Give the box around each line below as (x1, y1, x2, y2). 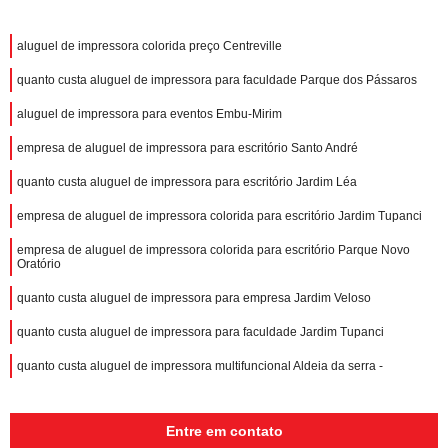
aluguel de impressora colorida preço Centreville (17, 38, 282, 53)
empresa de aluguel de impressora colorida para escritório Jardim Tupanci (17, 208, 422, 223)
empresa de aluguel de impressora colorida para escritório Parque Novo (17, 242, 410, 257)
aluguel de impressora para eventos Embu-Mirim (17, 106, 282, 121)
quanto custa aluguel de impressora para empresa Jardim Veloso (17, 290, 371, 305)
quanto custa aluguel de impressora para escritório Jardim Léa (17, 174, 357, 189)
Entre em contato (165, 422, 283, 439)
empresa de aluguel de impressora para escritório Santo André (17, 140, 358, 155)
